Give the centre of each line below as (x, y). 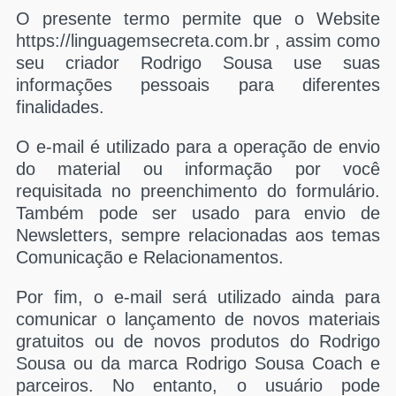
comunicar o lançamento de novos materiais (198, 319)
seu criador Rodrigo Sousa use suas (198, 63)
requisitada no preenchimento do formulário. (198, 191)
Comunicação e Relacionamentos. (150, 257)
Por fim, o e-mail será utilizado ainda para (198, 297)
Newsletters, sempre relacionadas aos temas (198, 235)
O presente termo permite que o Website (198, 19)
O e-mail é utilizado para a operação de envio (198, 147)
